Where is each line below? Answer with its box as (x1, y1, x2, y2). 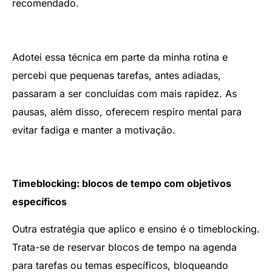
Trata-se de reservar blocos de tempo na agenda (12, 240, 237, 253)
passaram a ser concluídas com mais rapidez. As (12, 87, 237, 100)
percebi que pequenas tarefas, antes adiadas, (12, 69, 221, 81)
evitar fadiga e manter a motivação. (12, 123, 175, 136)
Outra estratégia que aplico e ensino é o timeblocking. (12, 222, 260, 235)
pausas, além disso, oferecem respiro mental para (12, 105, 242, 118)
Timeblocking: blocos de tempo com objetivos (12, 177, 231, 190)
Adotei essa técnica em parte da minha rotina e (12, 50, 228, 63)
